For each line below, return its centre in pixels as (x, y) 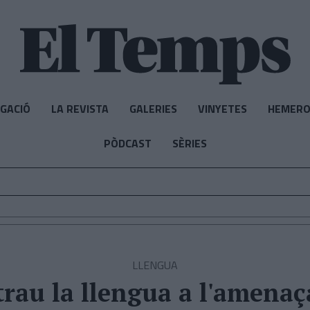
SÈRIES (189, 143)
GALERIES (153, 109)
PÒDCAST (127, 143)
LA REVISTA (80, 109)
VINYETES (222, 109)
